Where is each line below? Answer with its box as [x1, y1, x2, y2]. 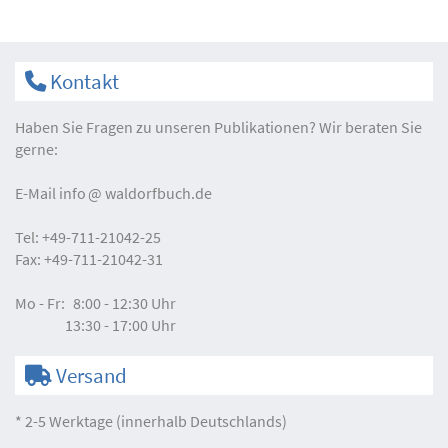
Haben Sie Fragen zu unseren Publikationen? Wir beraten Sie [15, 117, 422, 138]
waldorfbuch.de [105, 183, 212, 204]
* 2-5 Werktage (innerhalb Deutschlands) [15, 411, 287, 432]
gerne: [15, 139, 58, 160]
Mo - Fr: [15, 293, 65, 314]
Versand [52, 362, 127, 390]
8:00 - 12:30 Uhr [73, 293, 176, 314]
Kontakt [46, 68, 119, 96]
